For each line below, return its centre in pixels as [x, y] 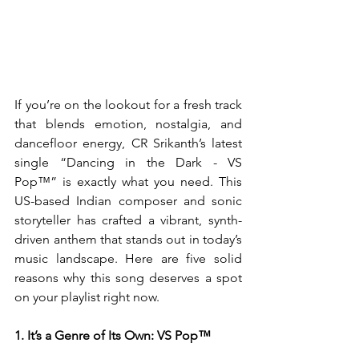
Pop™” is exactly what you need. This [128, 182]
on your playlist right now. [87, 297]
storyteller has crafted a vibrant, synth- [128, 220]
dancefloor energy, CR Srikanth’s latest [128, 143]
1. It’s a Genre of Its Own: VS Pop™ [113, 335]
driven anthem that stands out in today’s [128, 239]
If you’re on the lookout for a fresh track [128, 105]
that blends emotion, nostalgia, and [128, 124]
